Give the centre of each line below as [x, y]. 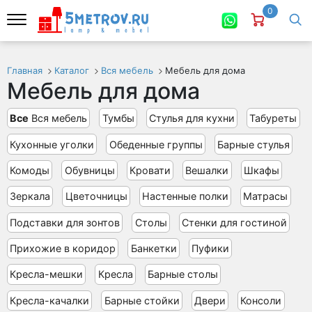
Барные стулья [253, 144]
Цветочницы [96, 196]
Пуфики [210, 249]
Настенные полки [185, 196]
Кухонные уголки [52, 144]
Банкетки [154, 249]
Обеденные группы [156, 144]
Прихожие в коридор [63, 249]
